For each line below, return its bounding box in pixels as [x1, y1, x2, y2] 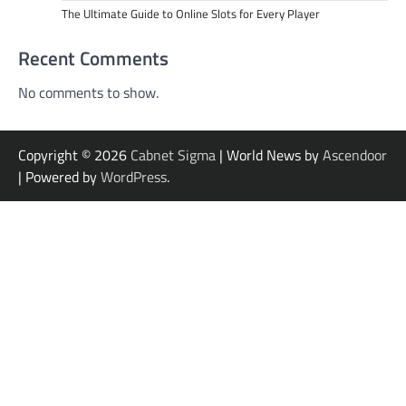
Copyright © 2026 [18, 144, 130, 167]
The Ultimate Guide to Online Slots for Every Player [62, 5, 320, 24]
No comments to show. [18, 82, 159, 104]
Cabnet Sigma [130, 144, 216, 167]
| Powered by [18, 166, 101, 188]
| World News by [216, 144, 323, 167]
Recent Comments [18, 43, 169, 73]
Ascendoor [323, 144, 387, 167]
